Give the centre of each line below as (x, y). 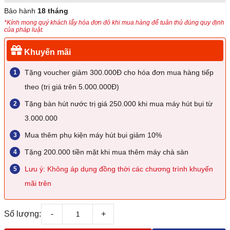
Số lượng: (23, 214)
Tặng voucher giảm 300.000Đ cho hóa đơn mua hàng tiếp (119, 73)
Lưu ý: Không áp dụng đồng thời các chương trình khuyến (119, 169)
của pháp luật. (24, 30)
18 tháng (53, 11)
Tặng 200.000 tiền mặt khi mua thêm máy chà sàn (107, 152)
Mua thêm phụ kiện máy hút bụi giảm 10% (93, 135)
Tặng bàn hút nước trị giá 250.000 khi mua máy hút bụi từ (119, 104)
